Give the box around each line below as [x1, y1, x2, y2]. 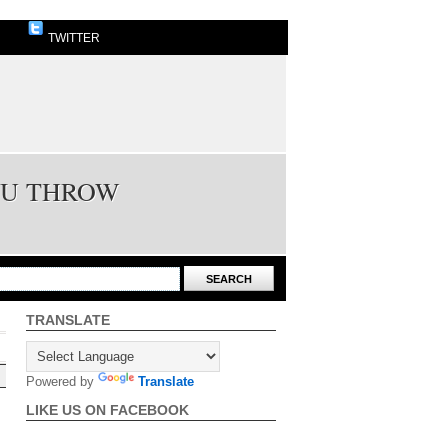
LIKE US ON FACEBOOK [26, 402, 189, 418]
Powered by [26, 374, 98, 389]
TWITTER [45, 31, 100, 45]
